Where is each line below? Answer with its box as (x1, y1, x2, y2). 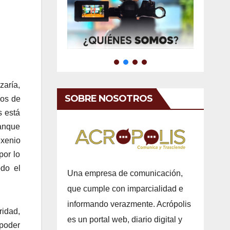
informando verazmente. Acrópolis (67, 199, 191, 208)
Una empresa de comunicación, (67, 168, 183, 178)
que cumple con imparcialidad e (67, 184, 183, 193)
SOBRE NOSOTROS (64, 92, 152, 104)
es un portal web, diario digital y (67, 215, 182, 224)
